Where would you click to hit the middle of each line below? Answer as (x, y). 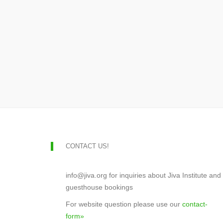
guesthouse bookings (99, 187)
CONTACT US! (87, 146)
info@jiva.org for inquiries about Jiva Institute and (143, 175)
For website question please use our (124, 204)
